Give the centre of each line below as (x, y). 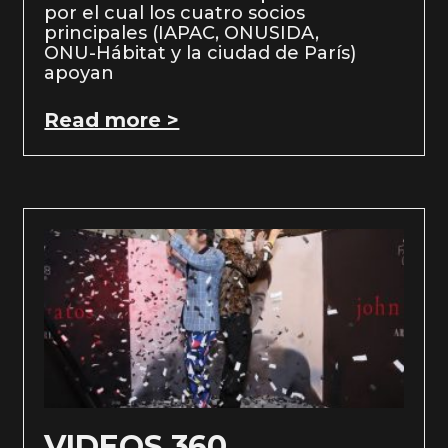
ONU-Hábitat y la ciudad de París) (200, 52)
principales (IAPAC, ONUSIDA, (182, 32)
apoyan (79, 72)
